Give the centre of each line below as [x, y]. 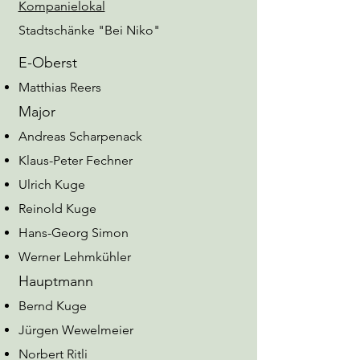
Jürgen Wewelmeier [76, 330]
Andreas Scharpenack [80, 136]
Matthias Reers [59, 87]
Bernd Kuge [52, 306]
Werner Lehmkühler [74, 257]
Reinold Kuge [57, 209]
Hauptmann [55, 281]
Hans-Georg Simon [73, 233]
